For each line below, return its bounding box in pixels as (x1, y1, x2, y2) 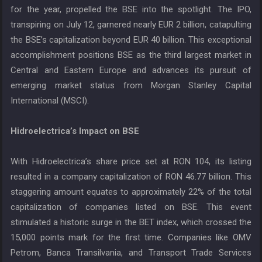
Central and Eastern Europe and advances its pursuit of (11, 65, 251, 76)
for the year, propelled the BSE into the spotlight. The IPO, (11, 4, 251, 15)
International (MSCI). (11, 95, 89, 106)
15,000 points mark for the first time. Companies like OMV (11, 232, 251, 243)
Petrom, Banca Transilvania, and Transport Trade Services (11, 247, 251, 258)
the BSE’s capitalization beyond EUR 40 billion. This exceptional (11, 35, 251, 46)
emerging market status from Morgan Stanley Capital (11, 80, 251, 91)
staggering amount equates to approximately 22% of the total (11, 187, 251, 198)
